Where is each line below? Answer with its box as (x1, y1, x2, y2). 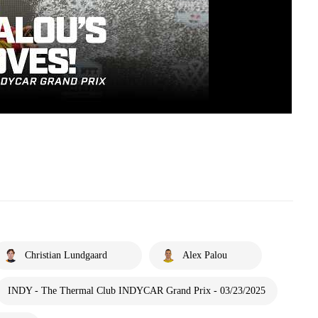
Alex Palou (182, 249, 227, 261)
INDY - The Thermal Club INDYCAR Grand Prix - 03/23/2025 (8, 285, 265, 296)
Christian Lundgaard (25, 249, 107, 261)
